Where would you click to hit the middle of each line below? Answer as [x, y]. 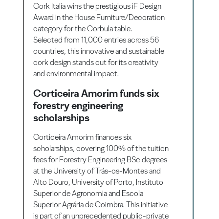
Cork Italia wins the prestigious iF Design [98, 6]
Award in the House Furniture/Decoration [99, 17]
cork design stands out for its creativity [96, 62]
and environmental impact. [76, 73]
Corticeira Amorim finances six [83, 137]
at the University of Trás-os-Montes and [97, 171]
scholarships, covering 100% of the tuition [101, 148]
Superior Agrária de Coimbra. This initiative [101, 204]
